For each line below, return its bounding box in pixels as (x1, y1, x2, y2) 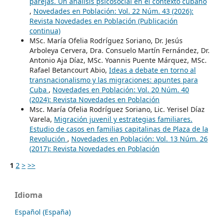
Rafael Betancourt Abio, (29, 65, 109, 75)
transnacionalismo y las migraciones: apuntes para (29, 75, 198, 85)
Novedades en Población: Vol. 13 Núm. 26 (71, 134, 208, 144)
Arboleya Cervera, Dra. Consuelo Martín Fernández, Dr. (29, 46, 210, 55)
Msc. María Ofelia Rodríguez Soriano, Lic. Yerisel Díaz (29, 105, 205, 114)
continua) (29, 26, 60, 36)
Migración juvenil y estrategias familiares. (54, 114, 192, 124)
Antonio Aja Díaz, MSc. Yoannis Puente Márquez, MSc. (29, 55, 207, 65)
